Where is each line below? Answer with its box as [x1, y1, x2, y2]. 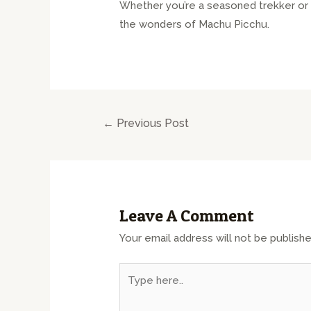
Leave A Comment [119, 205, 255, 226]
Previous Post [113, 117, 189, 131]
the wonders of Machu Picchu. [119, 18, 270, 31]
